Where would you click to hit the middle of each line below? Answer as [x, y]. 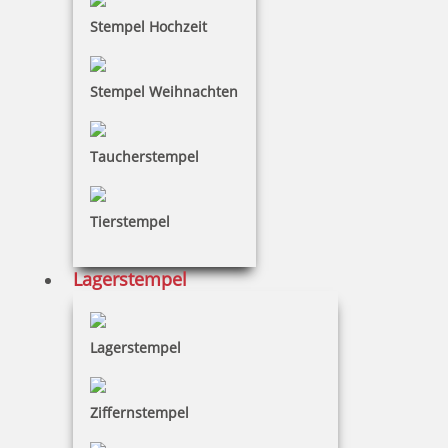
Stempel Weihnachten [164, 92]
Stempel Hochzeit [148, 27]
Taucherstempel [144, 157]
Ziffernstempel [139, 413]
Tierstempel [130, 222]
